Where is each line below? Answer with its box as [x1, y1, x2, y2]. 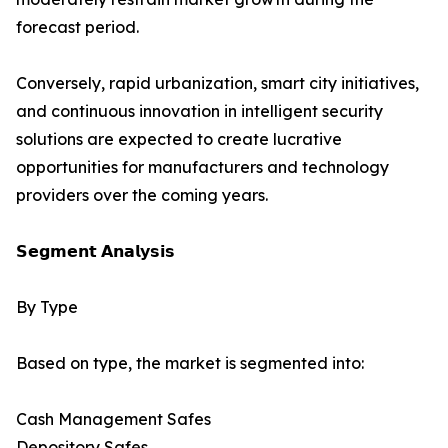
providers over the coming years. [16, 185, 268, 206]
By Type [16, 297, 78, 318]
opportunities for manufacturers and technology [16, 157, 389, 178]
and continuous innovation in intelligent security [16, 101, 383, 122]
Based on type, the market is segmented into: [16, 353, 364, 374]
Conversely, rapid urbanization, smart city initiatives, [16, 73, 419, 94]
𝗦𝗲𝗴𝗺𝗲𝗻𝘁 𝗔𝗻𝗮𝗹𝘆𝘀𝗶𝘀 [16, 241, 175, 262]
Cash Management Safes [16, 409, 211, 430]
